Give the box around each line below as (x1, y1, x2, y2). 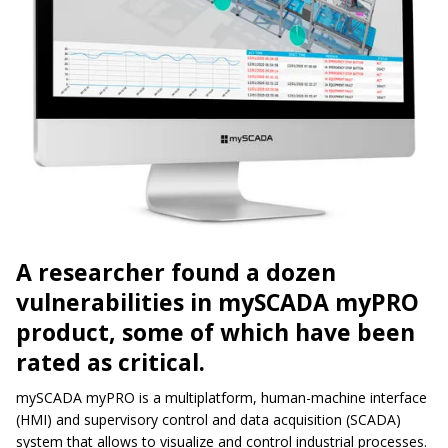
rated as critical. (16, 345, 205, 378)
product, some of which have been (16, 315, 415, 348)
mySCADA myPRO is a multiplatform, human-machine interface (16, 387, 427, 407)
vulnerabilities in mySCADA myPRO (16, 285, 419, 318)
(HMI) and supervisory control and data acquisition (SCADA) (16, 409, 401, 429)
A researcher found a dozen (16, 255, 336, 288)
